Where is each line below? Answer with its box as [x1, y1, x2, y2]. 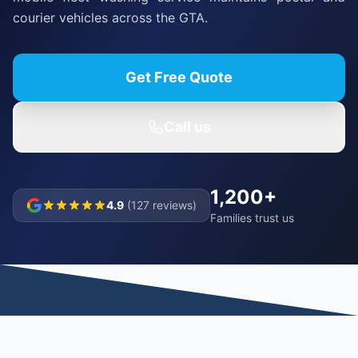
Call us [163, 118, 211, 135]
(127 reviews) [127, 198, 197, 212]
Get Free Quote [125, 69, 233, 86]
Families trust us [210, 211, 294, 225]
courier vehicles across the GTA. [13, 10, 208, 26]
